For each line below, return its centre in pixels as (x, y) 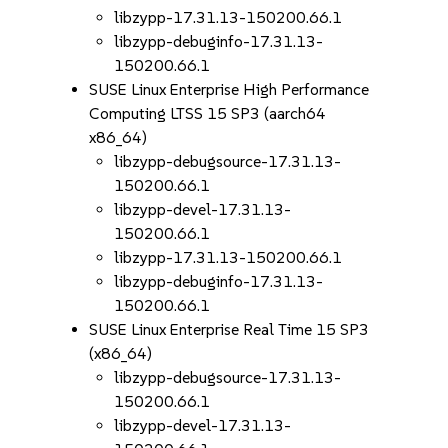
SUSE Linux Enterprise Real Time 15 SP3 (229, 329)
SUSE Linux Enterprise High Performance (229, 89)
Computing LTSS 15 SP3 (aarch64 (208, 113)
